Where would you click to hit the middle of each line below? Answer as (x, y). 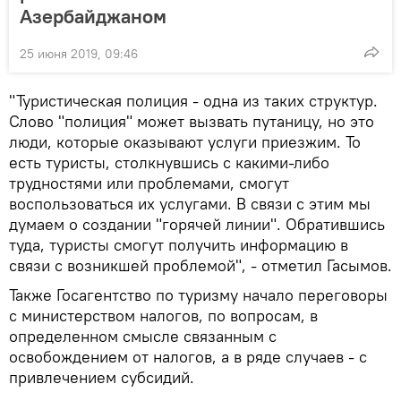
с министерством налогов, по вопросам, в (163, 316)
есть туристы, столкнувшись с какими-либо (169, 163)
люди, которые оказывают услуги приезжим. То (185, 142)
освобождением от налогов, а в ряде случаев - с (188, 357)
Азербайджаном (93, 17)
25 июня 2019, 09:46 (79, 54)
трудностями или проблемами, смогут (149, 183)
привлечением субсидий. (102, 378)
